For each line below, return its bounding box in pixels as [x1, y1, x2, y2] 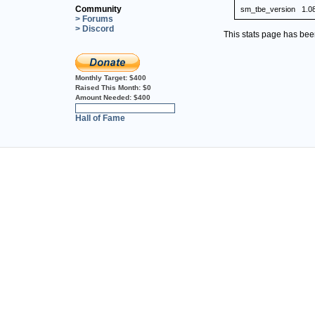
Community [75, 4, 122, 14]
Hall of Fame [75, 112, 125, 123]
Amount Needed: [75, 93, 134, 101]
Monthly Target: [75, 73, 129, 82]
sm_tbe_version [240, 4, 295, 13]
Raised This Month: [75, 83, 143, 91]
